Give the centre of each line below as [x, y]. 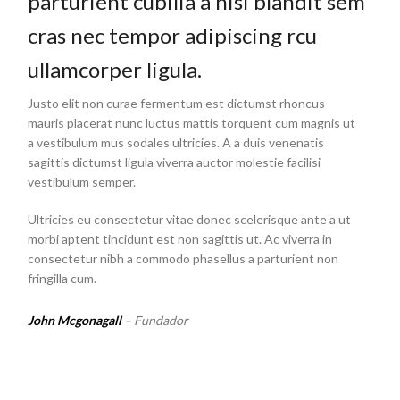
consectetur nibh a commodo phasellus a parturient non [183, 259]
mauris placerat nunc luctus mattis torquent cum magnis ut [192, 123]
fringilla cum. [62, 279]
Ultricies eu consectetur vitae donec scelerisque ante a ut [190, 220]
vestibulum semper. [82, 182]
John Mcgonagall [75, 321]
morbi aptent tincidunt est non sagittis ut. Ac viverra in [180, 239]
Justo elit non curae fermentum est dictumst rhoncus [177, 104]
